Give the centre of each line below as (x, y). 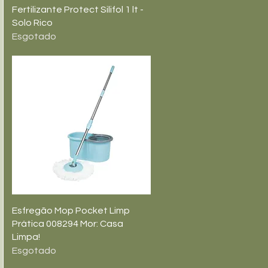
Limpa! (26, 237)
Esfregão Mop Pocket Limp (71, 211)
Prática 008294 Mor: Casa (68, 224)
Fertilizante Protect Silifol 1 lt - (78, 10)
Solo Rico (32, 23)
